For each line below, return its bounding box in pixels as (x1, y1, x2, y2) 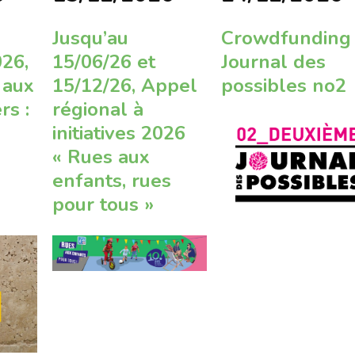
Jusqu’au (52, 25, 128, 52)
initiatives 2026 (52, 120, 185, 147)
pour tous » (52, 192, 154, 218)
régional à (52, 97, 143, 123)
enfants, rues (52, 168, 171, 194)
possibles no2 (221, 73, 347, 99)
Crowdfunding (221, 25, 352, 52)
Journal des (221, 49, 326, 75)
